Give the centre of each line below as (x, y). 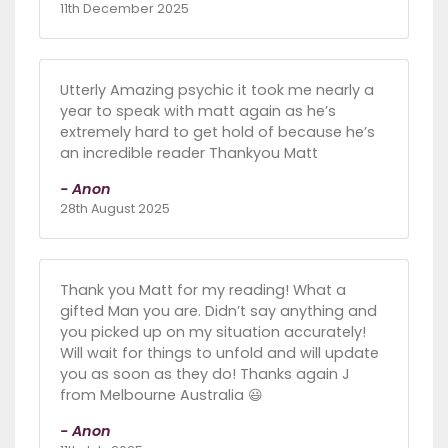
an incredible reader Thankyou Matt (189, 153)
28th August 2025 (115, 209)
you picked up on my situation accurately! (213, 332)
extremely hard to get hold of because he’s (217, 132)
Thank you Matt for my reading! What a (203, 290)
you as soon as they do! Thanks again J (205, 374)
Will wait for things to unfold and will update (219, 353)
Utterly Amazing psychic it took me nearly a (217, 90)
